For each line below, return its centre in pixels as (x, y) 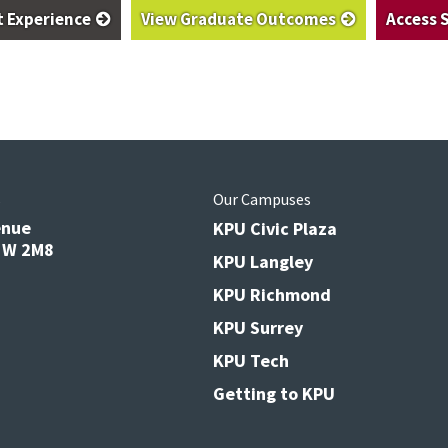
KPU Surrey (258, 328)
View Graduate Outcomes (238, 19)
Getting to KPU (274, 394)
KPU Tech (251, 361)
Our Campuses (262, 199)
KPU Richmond (272, 295)
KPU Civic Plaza (275, 229)
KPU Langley (263, 262)
